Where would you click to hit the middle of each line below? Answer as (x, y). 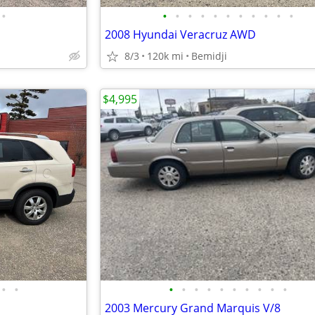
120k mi (165, 56)
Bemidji (209, 56)
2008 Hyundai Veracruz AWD (180, 34)
